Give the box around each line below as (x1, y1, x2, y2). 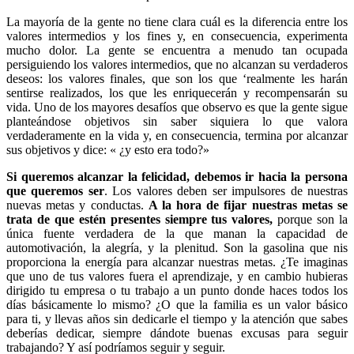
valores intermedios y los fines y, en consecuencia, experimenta (6, 28, 348, 43)
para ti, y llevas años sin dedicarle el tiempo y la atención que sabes (6, 311, 348, 326)
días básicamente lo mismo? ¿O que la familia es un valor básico (6, 297, 348, 311)
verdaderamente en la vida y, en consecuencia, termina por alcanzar (6, 128, 348, 142)
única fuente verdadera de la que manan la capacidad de (6, 226, 348, 240)
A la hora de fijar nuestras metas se (148, 198, 348, 212)
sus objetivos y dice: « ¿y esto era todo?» (6, 142, 209, 156)
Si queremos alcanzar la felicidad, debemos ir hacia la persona (6, 169, 348, 183)
